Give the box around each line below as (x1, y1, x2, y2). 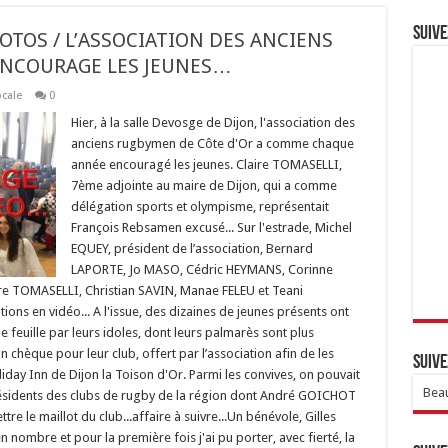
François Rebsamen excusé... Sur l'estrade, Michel (70, 219, 352, 235)
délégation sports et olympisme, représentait (70, 198, 329, 214)
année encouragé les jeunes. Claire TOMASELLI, (70, 156, 342, 172)
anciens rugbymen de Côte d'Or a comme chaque (70, 135, 354, 151)
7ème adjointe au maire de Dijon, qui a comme (70, 177, 337, 193)
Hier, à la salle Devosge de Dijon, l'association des (70, 114, 355, 130)
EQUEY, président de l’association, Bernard (70, 240, 313, 256)
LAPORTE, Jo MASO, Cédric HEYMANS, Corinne (70, 261, 333, 277)
